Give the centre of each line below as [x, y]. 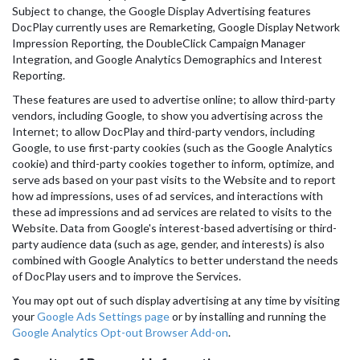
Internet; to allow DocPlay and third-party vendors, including [164, 131]
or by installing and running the [248, 316]
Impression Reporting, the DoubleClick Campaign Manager [159, 43]
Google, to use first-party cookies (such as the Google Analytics [172, 147]
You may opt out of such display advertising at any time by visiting [176, 300]
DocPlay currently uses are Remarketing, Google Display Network [176, 27]
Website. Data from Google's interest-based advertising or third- [174, 228]
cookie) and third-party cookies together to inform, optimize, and [173, 164]
